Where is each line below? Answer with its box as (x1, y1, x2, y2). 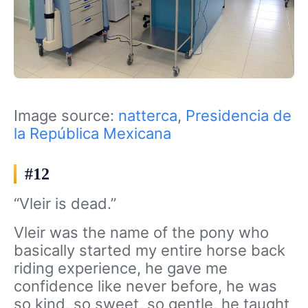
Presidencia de (186, 107, 291, 125)
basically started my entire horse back (14, 241, 285, 260)
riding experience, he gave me (14, 259, 228, 278)
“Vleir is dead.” (14, 195, 116, 213)
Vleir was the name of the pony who (14, 223, 269, 242)
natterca (118, 107, 177, 125)
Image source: (14, 107, 118, 125)
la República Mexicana (14, 124, 171, 143)
